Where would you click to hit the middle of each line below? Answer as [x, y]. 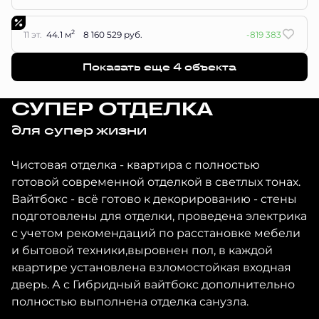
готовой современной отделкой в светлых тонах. [156, 181]
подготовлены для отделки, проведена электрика [159, 215]
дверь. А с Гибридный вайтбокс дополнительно [153, 284]
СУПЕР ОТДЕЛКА [112, 109]
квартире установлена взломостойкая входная [152, 267]
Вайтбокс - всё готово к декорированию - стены [155, 198]
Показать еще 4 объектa [159, 67]
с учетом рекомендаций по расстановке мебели [156, 232]
